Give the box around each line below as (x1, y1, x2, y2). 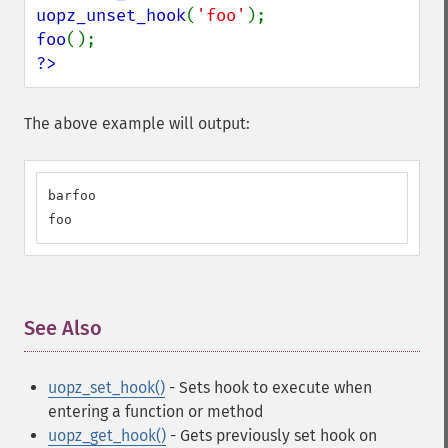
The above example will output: (24, 114, 250, 133)
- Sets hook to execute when (165, 378, 372, 397)
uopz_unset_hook (36, 5, 186, 26)
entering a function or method (48, 402, 264, 421)
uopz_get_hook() (48, 426, 166, 445)
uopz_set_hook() (48, 378, 165, 397)
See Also (24, 316, 102, 340)
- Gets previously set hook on (166, 426, 377, 445)
